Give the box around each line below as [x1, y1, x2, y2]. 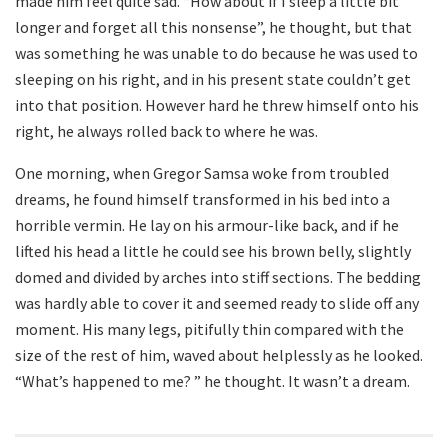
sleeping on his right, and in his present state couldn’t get [15, 68, 411, 89]
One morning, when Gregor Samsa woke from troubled [15, 162, 389, 183]
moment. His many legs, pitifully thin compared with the [15, 318, 404, 339]
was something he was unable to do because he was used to [15, 42, 418, 63]
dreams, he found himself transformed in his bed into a [15, 188, 390, 209]
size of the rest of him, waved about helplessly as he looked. [15, 344, 423, 365]
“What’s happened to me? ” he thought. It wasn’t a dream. [15, 370, 410, 391]
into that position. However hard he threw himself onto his [15, 94, 419, 115]
